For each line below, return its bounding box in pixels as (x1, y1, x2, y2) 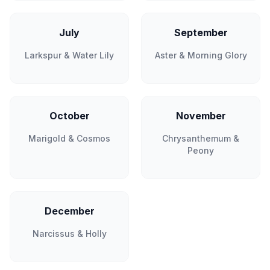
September (174, 27, 228, 39)
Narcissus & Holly (32, 228, 107, 239)
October (49, 110, 90, 122)
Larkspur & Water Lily (25, 50, 114, 60)
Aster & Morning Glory (154, 50, 247, 60)
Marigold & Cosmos (28, 133, 110, 143)
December (44, 205, 95, 217)
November (175, 110, 226, 122)
